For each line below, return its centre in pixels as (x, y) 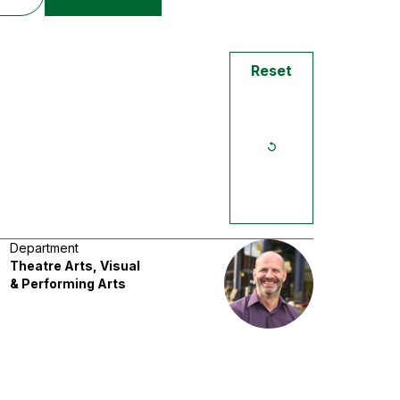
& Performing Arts (68, 284)
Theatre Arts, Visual (75, 266)
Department (45, 248)
